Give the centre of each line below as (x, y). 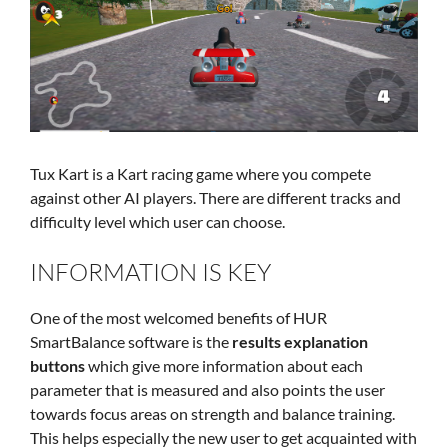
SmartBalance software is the (131, 342)
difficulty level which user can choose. (157, 222)
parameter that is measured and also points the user (207, 390)
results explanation (300, 342)
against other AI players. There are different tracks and (215, 198)
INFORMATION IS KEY (150, 272)
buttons (57, 366)
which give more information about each (224, 366)
